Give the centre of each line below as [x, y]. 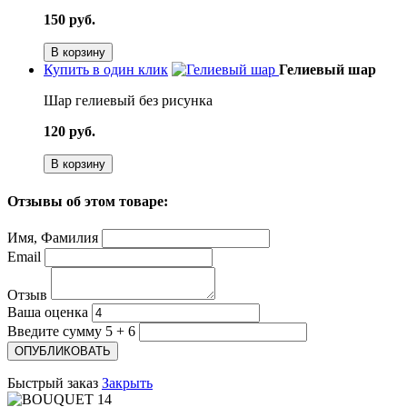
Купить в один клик [106, 70]
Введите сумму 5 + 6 [71, 331]
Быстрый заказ [55, 382]
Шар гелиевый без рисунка [128, 101]
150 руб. [69, 20]
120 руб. [69, 132]
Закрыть [127, 382]
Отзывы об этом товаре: [88, 201]
